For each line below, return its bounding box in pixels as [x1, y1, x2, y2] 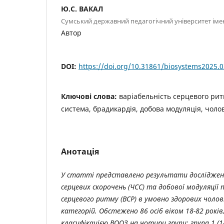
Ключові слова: [61, 91, 119, 101]
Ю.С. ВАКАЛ [61, 3, 103, 13]
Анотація [61, 145, 99, 157]
